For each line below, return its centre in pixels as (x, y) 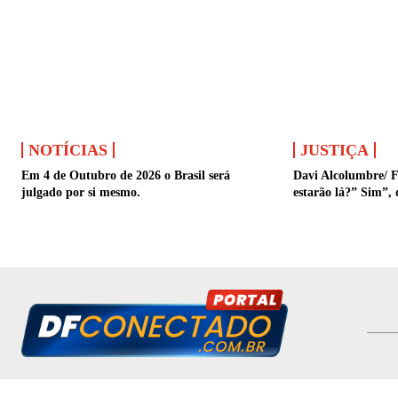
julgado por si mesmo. (81, 192)
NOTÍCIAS (68, 150)
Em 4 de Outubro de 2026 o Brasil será (126, 175)
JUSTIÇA (334, 150)
